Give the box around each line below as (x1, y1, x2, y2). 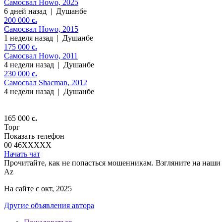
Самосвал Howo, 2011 (4, 51, 78, 60)
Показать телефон (4, 131, 64, 140)
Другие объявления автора (4, 201, 94, 210)
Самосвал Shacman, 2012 (4, 78, 87, 87)
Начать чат (4, 149, 40, 158)
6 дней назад (4, 6, 47, 15)
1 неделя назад (4, 33, 53, 42)
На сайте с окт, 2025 (4, 184, 72, 193)
